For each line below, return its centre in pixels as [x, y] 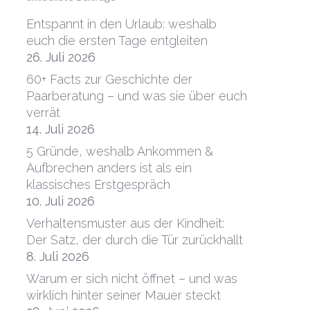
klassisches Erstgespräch [98, 185]
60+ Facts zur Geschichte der [109, 80]
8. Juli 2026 [57, 257]
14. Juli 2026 [60, 129]
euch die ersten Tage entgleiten [117, 41]
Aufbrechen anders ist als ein [109, 168]
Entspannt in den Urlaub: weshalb [121, 24]
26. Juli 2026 [61, 57]
